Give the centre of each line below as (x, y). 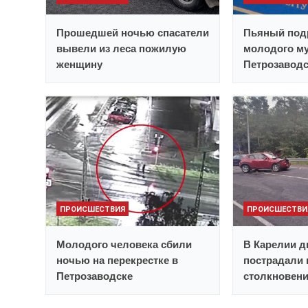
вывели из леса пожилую (121, 49)
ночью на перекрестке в (117, 261)
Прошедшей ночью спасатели (133, 33)
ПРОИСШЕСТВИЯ (92, 210)
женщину (79, 65)
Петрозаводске (95, 276)
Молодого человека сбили (124, 245)
